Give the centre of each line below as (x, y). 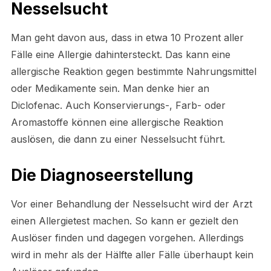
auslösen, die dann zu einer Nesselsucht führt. (118, 139)
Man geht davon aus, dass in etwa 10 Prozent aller (127, 37)
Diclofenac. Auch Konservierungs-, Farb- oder (118, 105)
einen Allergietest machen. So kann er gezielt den (124, 220)
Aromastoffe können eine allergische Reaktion (117, 122)
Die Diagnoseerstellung (102, 175)
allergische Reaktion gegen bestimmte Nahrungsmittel (133, 71)
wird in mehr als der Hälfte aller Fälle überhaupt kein (132, 254)
